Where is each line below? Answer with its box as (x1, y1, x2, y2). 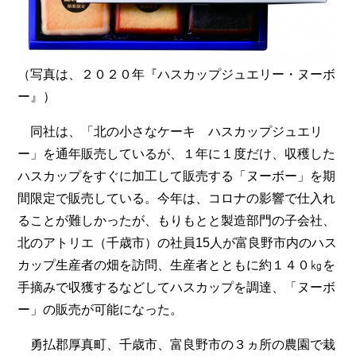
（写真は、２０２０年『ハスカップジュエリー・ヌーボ (17, 68, 336, 82)
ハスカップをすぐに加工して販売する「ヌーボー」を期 (17, 169, 336, 184)
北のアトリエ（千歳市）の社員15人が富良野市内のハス (17, 236, 338, 250)
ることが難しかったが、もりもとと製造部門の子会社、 (17, 214, 336, 228)
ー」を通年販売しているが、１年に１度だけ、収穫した (17, 147, 336, 161)
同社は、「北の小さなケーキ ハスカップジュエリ (17, 125, 323, 139)
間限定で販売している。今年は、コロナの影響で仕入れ (17, 192, 336, 206)
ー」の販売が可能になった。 (17, 303, 184, 317)
